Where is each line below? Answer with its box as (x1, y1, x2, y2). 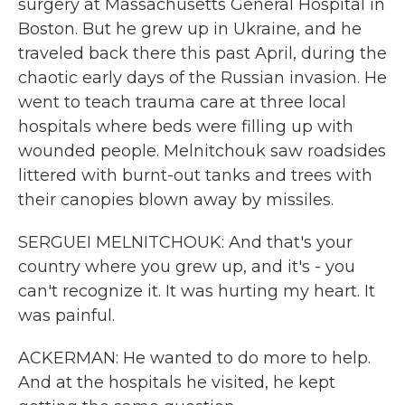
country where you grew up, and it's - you (18, 257, 355, 277)
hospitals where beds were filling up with (18, 117, 353, 137)
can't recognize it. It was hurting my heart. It (18, 281, 375, 301)
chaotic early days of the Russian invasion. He (18, 68, 387, 88)
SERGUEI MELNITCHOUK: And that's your (18, 232, 353, 252)
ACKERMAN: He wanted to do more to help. (18, 348, 371, 368)
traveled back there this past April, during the (18, 43, 387, 63)
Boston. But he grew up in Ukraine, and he (18, 19, 362, 39)
